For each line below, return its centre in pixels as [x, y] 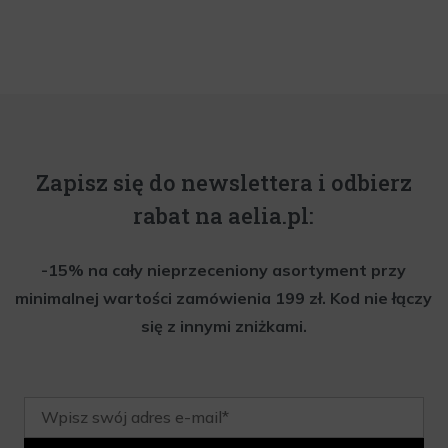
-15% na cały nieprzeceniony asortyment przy [224, 269]
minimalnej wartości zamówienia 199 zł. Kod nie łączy [224, 297]
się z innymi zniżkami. [223, 325]
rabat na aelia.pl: [224, 215]
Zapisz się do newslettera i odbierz [223, 182]
